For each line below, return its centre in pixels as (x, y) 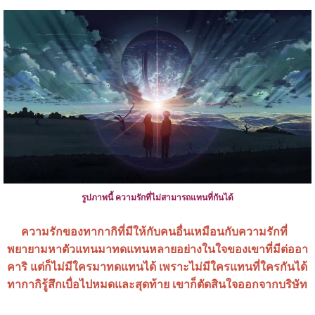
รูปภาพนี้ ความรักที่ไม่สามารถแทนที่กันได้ (157, 197)
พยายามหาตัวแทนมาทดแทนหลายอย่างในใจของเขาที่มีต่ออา (157, 249)
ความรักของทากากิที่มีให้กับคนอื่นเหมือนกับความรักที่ (147, 231)
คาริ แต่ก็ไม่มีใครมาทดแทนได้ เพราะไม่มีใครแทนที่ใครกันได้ (157, 266)
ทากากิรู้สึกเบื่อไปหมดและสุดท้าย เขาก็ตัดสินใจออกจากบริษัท (157, 284)
